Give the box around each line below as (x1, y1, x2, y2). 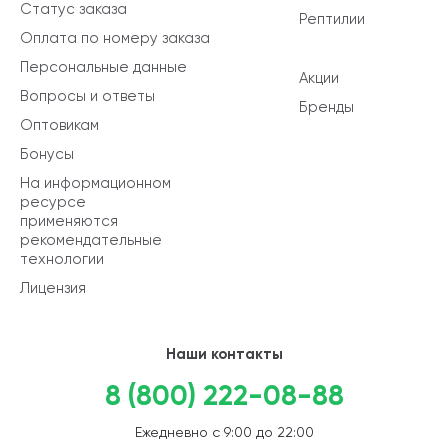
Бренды (299, 97, 354, 116)
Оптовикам (20, 115, 99, 134)
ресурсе (20, 192, 86, 211)
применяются (20, 211, 118, 230)
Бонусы (20, 144, 74, 163)
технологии (20, 249, 104, 268)
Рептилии (299, 9, 365, 28)
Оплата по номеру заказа (20, 28, 210, 47)
